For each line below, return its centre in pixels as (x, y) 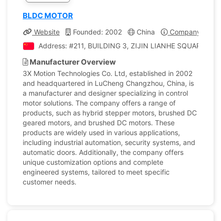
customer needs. (50, 182)
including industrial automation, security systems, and (109, 142)
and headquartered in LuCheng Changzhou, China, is (108, 83)
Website (46, 32)
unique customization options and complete (93, 162)
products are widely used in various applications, (101, 132)
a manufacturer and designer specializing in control (105, 93)
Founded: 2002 (96, 32)
